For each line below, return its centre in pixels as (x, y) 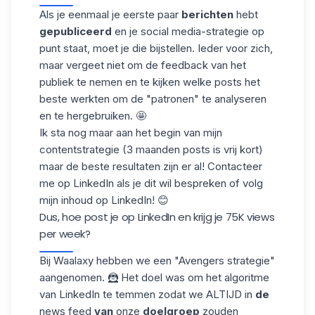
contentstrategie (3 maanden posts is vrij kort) (151, 149)
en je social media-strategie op (188, 31)
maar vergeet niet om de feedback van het (143, 65)
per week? (65, 233)
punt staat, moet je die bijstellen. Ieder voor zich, (156, 48)
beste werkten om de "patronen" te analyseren (153, 98)
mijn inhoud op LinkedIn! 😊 (104, 200)
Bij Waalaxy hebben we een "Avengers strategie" (157, 260)
